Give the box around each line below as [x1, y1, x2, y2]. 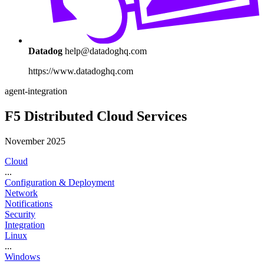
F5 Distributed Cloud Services [5, 108, 187, 124]
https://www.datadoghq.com [28, 66, 133, 77]
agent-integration [5, 86, 67, 97]
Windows [5, 252, 40, 262]
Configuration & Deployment [5, 177, 114, 188]
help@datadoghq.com [65, 46, 147, 57]
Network [5, 188, 38, 199]
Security [5, 209, 35, 220]
